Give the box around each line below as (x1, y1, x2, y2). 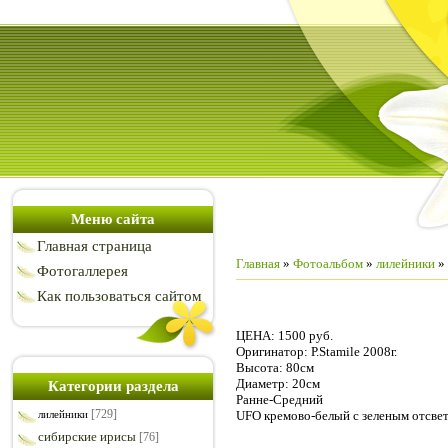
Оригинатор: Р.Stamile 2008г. (236, 343, 397, 359)
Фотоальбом (293, 256, 363, 271)
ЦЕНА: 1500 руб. (236, 327, 333, 343)
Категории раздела (47, 378, 179, 394)
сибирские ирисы (38, 429, 136, 444)
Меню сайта (71, 211, 155, 227)
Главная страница (37, 238, 152, 254)
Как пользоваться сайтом (37, 288, 202, 304)
